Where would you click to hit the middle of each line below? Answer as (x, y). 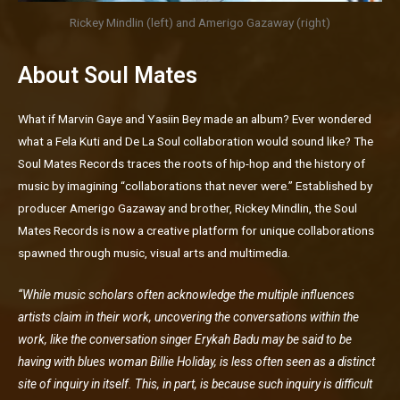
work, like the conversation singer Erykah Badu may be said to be (185, 340)
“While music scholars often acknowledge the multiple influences (186, 295)
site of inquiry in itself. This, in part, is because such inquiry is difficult (195, 384)
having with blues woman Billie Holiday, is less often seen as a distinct (196, 362)
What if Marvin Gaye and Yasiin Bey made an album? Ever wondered (195, 119)
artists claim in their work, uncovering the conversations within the (188, 317)
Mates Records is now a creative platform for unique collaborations (196, 231)
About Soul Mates (108, 76)
